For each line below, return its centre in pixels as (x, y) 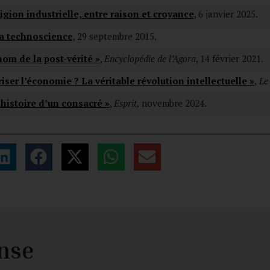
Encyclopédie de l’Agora (150, 58)
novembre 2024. (173, 103)
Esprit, (126, 103)
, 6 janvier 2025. (226, 14)
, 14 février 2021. (229, 58)
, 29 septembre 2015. (115, 36)
